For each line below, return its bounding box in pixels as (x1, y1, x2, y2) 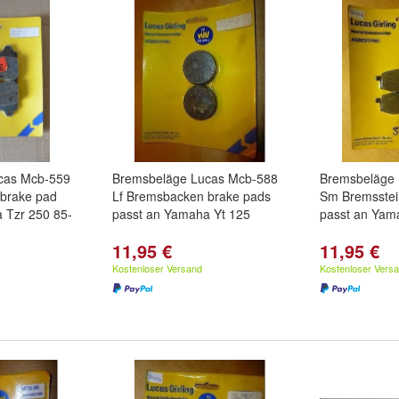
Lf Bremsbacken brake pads (112, 187, 271, 205)
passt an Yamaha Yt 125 (112, 205, 250, 223)
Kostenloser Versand (112, 261, 202, 275)
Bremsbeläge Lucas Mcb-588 (112, 169, 278, 187)
